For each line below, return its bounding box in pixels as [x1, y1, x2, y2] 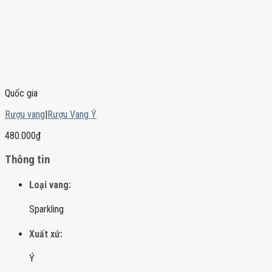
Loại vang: [29, 179, 71, 191]
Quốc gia [5, 87, 38, 100]
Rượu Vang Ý [47, 109, 97, 121]
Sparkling [29, 203, 64, 216]
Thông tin [5, 152, 50, 166]
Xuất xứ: [29, 228, 63, 240]
